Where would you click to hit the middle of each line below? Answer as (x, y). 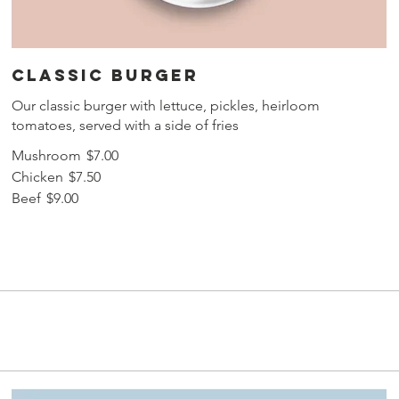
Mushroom (47, 156)
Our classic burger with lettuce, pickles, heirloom (166, 106)
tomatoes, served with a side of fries (126, 126)
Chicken (38, 177)
